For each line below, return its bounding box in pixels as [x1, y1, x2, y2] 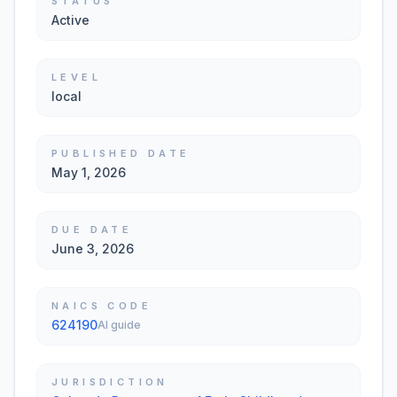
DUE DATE [51, 223, 133, 236]
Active [51, 12, 90, 27]
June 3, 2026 [51, 241, 134, 256]
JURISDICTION [51, 376, 168, 388]
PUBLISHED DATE [51, 147, 191, 160]
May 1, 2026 [51, 165, 126, 180]
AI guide [97, 318, 141, 331]
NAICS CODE [51, 300, 152, 312]
